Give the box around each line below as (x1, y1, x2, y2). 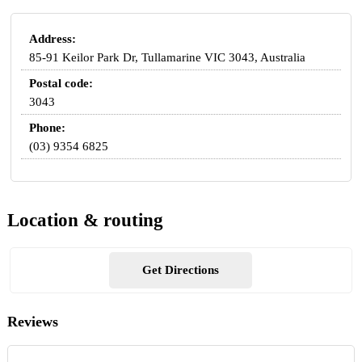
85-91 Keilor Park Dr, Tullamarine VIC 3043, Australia (29, 50, 306, 64)
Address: (29, 32, 77, 45)
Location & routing (6, 210, 163, 231)
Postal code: (29, 76, 94, 90)
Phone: (29, 120, 66, 134)
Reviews (6, 314, 58, 330)
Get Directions (142, 263, 220, 277)
